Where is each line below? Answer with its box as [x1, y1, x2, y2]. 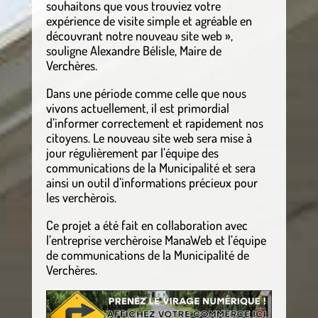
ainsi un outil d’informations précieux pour [45, 174, 258, 190]
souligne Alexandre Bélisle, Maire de [45, 42, 221, 58]
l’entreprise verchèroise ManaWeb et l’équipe [45, 231, 266, 248]
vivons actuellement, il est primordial [45, 99, 229, 116]
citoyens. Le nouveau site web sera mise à [45, 129, 252, 146]
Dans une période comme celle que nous [45, 84, 246, 101]
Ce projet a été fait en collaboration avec [45, 216, 248, 233]
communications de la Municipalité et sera [45, 159, 256, 175]
